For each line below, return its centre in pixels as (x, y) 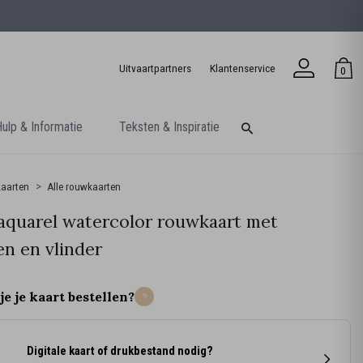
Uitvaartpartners (156, 68)
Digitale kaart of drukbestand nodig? (120, 351)
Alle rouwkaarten (84, 186)
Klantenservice (242, 68)
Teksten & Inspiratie (169, 127)
